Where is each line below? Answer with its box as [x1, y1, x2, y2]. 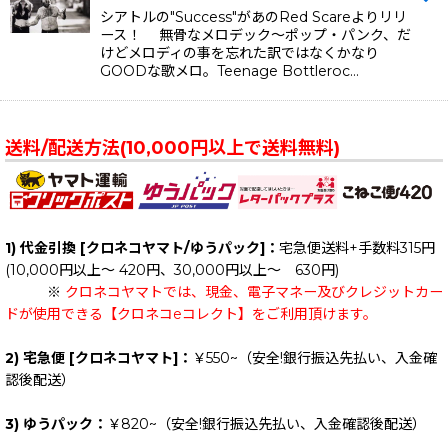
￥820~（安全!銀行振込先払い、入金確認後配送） [107, 414, 426, 433]
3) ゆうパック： [5, 414, 107, 433]
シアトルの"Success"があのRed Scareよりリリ [100, 8, 407, 27]
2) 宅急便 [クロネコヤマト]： [5, 348, 192, 367]
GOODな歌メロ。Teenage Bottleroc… [100, 62, 359, 81]
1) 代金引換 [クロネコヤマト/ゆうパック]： [5, 238, 279, 257]
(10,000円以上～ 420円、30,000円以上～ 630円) [5, 260, 339, 279]
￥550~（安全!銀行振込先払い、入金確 [192, 348, 437, 367]
